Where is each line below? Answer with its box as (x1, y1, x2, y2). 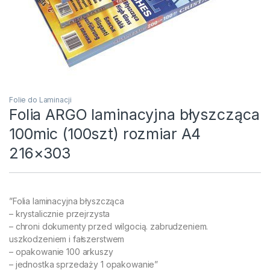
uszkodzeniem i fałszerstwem (9, 233, 125, 244)
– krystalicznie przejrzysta (9, 208, 110, 219)
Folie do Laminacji (9, 95, 72, 104)
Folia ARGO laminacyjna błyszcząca (9, 105, 260, 124)
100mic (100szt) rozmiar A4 (9, 124, 201, 143)
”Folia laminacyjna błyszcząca (9, 195, 124, 206)
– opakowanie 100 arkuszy (9, 246, 113, 257)
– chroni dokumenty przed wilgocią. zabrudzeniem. (9, 221, 209, 231)
